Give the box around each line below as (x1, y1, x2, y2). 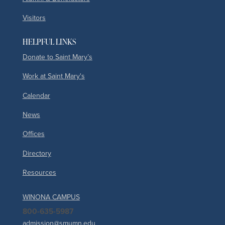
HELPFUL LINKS (22, 36, 76, 47)
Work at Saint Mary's (22, 71, 85, 82)
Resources (22, 167, 56, 178)
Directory (22, 148, 51, 159)
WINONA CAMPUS (22, 192, 80, 203)
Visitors (22, 12, 46, 23)
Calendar (22, 90, 50, 101)
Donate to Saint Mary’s (22, 51, 92, 62)
